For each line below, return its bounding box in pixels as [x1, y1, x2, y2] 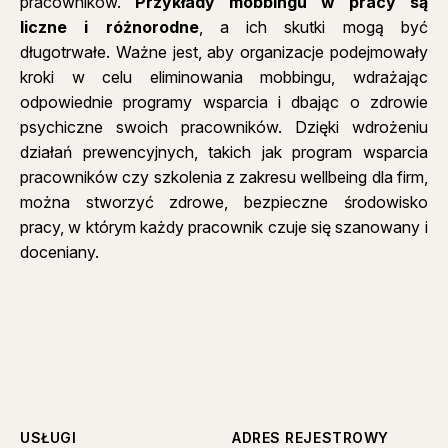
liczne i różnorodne [20, 17, 199, 38]
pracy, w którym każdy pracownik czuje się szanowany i [20, 217, 428, 238]
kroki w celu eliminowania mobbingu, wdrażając [20, 67, 428, 88]
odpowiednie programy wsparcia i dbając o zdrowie [20, 92, 428, 113]
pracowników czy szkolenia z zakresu [20, 167, 301, 188]
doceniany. [20, 242, 100, 263]
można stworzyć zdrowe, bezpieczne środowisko [20, 192, 428, 213]
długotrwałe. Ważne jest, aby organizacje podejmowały [20, 42, 428, 63]
